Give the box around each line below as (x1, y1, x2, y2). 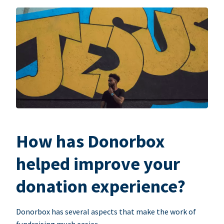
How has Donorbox (16, 130, 165, 153)
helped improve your (16, 152, 180, 175)
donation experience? (16, 175, 185, 198)
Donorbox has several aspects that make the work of (16, 206, 196, 217)
